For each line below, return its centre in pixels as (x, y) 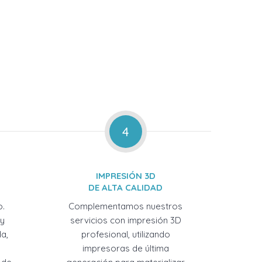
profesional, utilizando (125, 234)
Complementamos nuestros (126, 206)
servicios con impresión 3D (125, 220)
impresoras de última (125, 248)
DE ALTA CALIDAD (126, 187)
